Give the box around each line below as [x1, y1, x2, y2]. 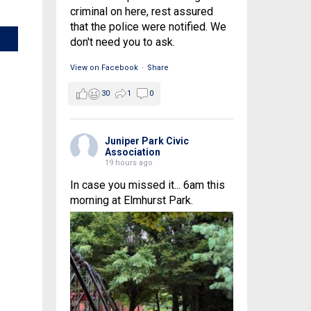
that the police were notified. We [69, 20, 226, 33]
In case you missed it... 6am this [69, 178, 225, 192]
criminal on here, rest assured [69, 5, 213, 18]
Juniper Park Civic [104, 135, 189, 146]
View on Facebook [69, 63, 138, 72]
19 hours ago [104, 158, 153, 167]
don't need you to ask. [69, 35, 175, 49]
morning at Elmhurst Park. [69, 194, 193, 207]
